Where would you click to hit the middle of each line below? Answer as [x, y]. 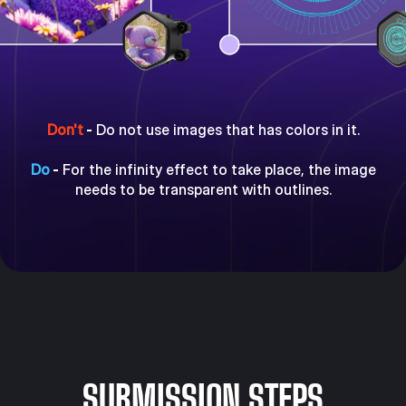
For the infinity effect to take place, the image [217, 169]
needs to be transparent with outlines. [203, 189]
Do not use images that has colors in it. [226, 129]
